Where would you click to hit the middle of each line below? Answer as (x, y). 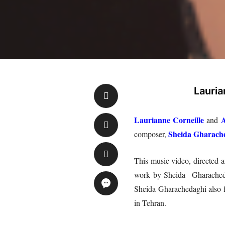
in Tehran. (150, 202)
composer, (151, 134)
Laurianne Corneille (169, 120)
